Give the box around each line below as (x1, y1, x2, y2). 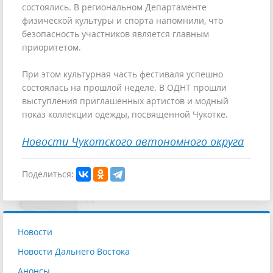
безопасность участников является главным (22, 27, 209, 40)
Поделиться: (22, 168, 74, 180)
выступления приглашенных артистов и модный (22, 94, 229, 107)
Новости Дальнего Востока (18, 245, 130, 257)
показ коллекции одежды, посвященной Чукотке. (22, 108, 228, 120)
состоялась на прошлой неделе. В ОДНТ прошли (22, 81, 227, 93)
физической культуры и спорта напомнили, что (22, 14, 223, 26)
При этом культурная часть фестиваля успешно (22, 68, 223, 80)
